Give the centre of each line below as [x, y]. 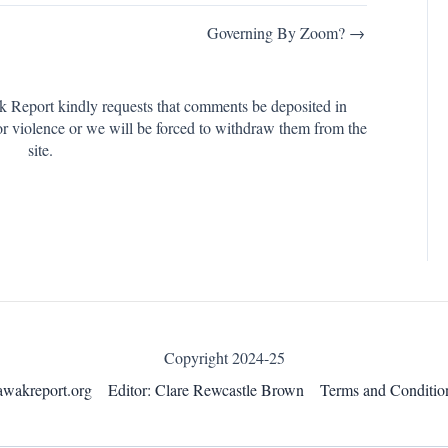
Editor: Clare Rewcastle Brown [205, 390]
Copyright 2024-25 [224, 358]
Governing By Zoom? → [286, 33]
